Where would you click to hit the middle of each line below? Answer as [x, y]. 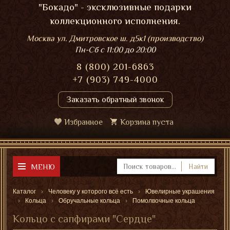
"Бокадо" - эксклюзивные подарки [115, 7]
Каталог [24, 191]
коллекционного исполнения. [115, 21]
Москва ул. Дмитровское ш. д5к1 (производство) [115, 39]
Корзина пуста [147, 122]
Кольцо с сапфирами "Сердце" [84, 219]
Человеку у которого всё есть [91, 191]
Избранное [83, 122]
